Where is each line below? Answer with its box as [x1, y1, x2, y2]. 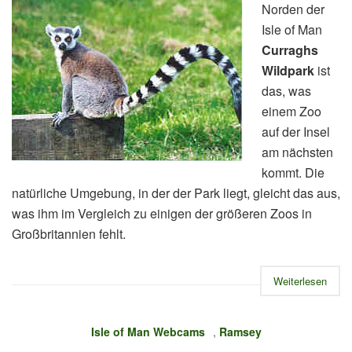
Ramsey [218, 324, 262, 339]
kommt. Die [262, 163, 324, 181]
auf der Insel [262, 123, 330, 141]
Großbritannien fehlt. [12, 225, 126, 243]
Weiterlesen [273, 273, 327, 288]
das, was [262, 82, 311, 100]
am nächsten [262, 143, 333, 161]
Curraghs [262, 41, 318, 59]
